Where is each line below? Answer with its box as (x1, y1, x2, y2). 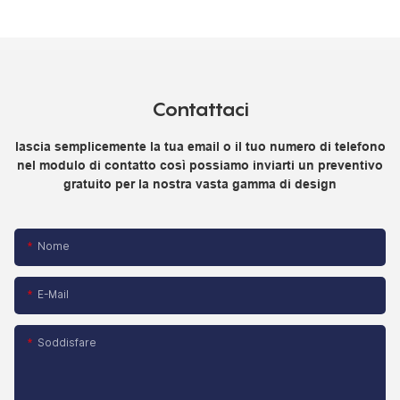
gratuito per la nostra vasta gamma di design (63, 177, 337, 192)
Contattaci (151, 97, 249, 121)
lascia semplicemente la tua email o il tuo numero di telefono (14, 139, 386, 154)
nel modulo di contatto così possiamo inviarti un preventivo (17, 158, 383, 173)
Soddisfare (37, 336, 96, 349)
